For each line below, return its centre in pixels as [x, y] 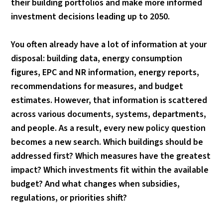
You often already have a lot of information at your [109, 45]
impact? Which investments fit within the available [110, 170]
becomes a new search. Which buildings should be [107, 142]
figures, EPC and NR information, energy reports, [105, 72]
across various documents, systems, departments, [109, 114]
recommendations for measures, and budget [97, 86]
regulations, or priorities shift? [69, 198]
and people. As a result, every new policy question [109, 128]
